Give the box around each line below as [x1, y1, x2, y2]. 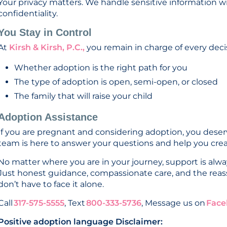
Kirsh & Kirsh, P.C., [9, 42, 85, 52]
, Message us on [141, 198, 206, 208]
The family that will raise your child [14, 91, 153, 101]
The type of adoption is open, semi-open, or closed [14, 77, 218, 87]
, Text [64, 198, 86, 208]
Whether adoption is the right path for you [14, 62, 187, 72]
